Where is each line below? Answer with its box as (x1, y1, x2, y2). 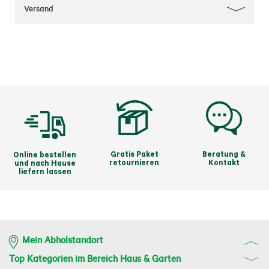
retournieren (109, 157, 160, 168)
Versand (24, 3, 53, 14)
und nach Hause (14, 158, 76, 168)
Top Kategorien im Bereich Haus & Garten (9, 253, 181, 265)
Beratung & (202, 149, 246, 159)
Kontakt (208, 157, 240, 168)
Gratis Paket (110, 149, 159, 159)
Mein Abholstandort (22, 234, 103, 246)
